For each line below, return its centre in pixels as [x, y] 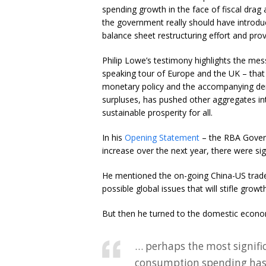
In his [113, 138]
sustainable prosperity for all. [157, 113]
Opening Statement [162, 138]
